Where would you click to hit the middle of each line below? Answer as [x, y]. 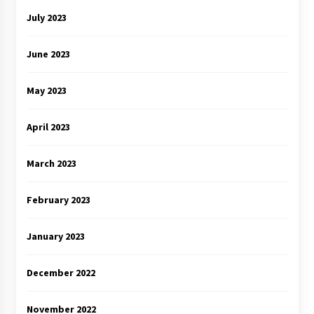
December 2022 [61, 273]
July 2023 [46, 18]
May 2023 [46, 91]
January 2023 [55, 237]
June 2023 [48, 54]
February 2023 [58, 200]
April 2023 [48, 127]
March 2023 [51, 164]
